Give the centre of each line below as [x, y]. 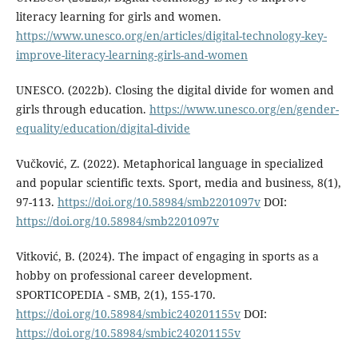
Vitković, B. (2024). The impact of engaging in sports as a [167, 256]
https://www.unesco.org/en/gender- [244, 109]
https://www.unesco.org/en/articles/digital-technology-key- [171, 35]
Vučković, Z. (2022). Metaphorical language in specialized [169, 163]
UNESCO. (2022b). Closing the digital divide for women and [175, 89]
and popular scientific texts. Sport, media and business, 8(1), [178, 182]
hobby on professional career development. [134, 275]
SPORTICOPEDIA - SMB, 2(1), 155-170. [115, 294]
